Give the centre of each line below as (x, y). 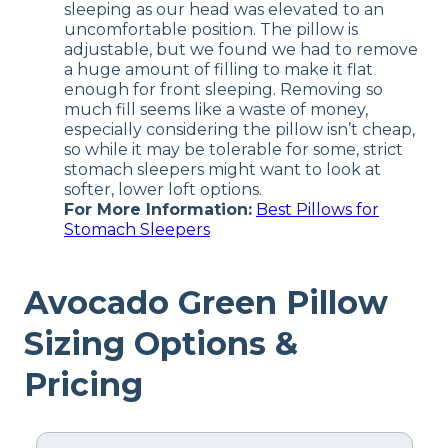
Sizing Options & (161, 344)
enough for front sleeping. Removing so (223, 89)
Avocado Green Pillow (206, 303)
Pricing (83, 385)
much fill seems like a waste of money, (216, 109)
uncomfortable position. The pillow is (211, 29)
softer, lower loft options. (163, 189)
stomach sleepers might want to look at (222, 169)
